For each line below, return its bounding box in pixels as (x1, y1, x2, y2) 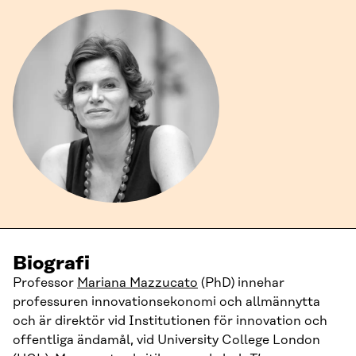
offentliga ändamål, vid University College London (13, 333, 320, 347)
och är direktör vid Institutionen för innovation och (13, 314, 327, 328)
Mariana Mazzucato (77, 276, 198, 290)
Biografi (13, 253, 90, 274)
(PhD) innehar (198, 276, 284, 290)
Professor (13, 276, 77, 290)
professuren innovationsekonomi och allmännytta (13, 295, 320, 309)
